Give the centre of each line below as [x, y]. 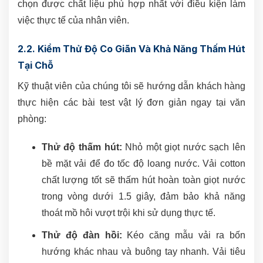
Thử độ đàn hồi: [82, 235]
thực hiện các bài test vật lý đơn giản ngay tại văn [131, 102]
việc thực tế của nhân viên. [73, 20]
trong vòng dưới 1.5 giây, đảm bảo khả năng [143, 196]
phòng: [32, 119]
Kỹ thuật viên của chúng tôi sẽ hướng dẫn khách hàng [131, 86]
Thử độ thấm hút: [82, 147]
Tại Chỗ [36, 65]
